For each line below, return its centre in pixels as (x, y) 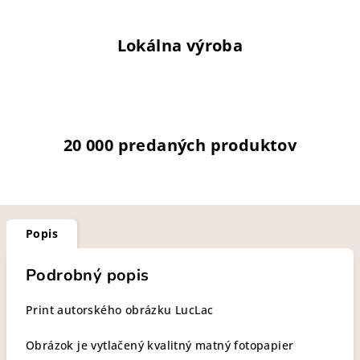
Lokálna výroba (180, 45)
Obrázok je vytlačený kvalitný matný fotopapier (160, 345)
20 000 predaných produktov (180, 145)
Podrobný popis (88, 275)
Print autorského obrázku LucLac (120, 310)
